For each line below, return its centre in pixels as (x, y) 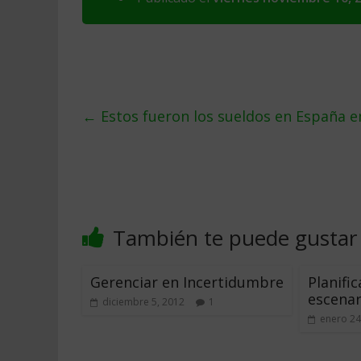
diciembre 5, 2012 (143, 302)
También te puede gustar (235, 238)
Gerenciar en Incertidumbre (187, 282)
